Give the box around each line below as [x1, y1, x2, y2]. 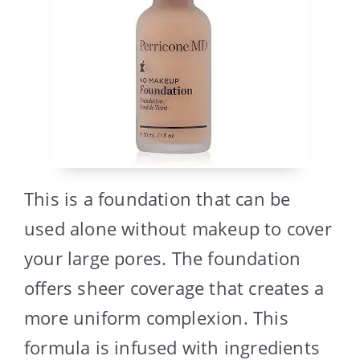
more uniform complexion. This [24, 305, 288, 329]
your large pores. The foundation [24, 245, 301, 270]
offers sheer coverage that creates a [24, 275, 325, 300]
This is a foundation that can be [24, 186, 291, 211]
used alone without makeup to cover [24, 215, 332, 240]
